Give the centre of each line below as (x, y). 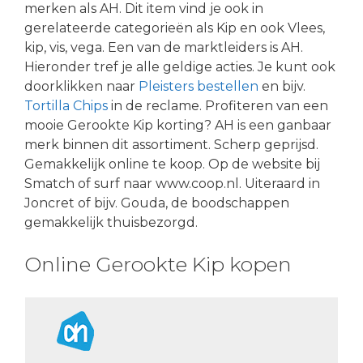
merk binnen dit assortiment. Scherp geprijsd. (171, 144)
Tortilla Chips (68, 105)
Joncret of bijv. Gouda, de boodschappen (157, 203)
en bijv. (282, 86)
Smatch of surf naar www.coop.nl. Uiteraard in (172, 183)
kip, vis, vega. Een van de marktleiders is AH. (164, 47)
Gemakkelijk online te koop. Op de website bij (172, 164)
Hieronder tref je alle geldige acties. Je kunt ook (180, 66)
